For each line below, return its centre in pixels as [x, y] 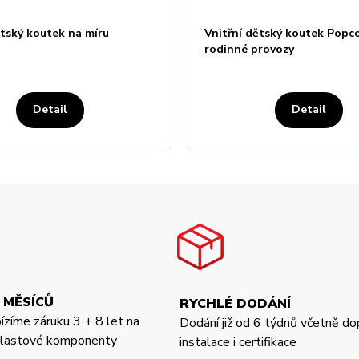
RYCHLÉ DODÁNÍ [235, 303]
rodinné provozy [249, 49]
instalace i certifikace [238, 342]
